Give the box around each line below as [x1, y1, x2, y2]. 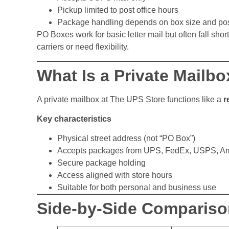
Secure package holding [57, 158, 146, 168]
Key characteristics [37, 114, 111, 123]
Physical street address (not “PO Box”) [57, 134, 195, 143]
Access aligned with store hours [57, 171, 172, 180]
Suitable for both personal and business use [57, 183, 216, 192]
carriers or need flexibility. [37, 42, 129, 52]
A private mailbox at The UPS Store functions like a [37, 95, 223, 104]
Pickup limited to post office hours [57, 6, 178, 15]
